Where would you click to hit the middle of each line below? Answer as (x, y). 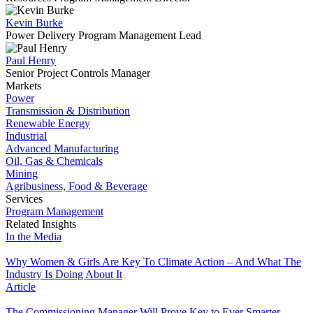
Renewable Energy (48, 123)
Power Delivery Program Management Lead (103, 35)
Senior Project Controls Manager (78, 73)
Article (21, 286)
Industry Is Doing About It (64, 274)
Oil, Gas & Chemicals (54, 161)
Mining (22, 173)
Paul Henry (31, 60)
